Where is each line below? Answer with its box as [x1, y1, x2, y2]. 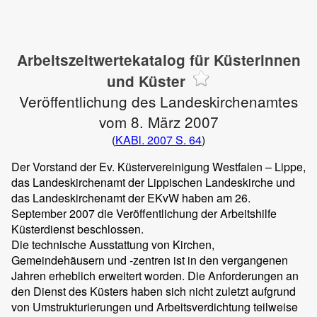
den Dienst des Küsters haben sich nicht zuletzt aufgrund [11, 283, 296, 299]
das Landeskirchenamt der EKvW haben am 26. [11, 190, 250, 206]
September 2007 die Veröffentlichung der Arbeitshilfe [11, 205, 277, 221]
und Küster [107, 71, 186, 91]
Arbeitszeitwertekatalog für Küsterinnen [16, 50, 301, 70]
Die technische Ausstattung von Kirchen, [11, 236, 214, 253]
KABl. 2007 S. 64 [115, 132, 202, 148]
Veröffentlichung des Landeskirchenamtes [19, 91, 298, 112]
